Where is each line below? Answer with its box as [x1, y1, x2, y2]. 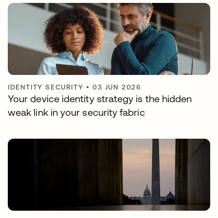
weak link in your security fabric [8, 107, 145, 118]
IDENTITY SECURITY [8, 83, 84, 91]
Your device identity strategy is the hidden [8, 93, 192, 104]
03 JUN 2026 [92, 83, 141, 91]
